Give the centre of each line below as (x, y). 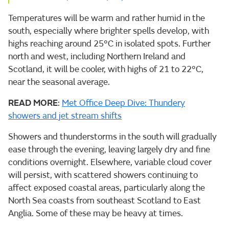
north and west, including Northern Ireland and (97, 56)
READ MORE (33, 103)
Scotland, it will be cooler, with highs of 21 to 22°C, (106, 69)
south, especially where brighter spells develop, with (109, 31)
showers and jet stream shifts (65, 116)
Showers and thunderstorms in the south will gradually (112, 136)
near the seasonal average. (59, 82)
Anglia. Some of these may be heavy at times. (96, 213)
